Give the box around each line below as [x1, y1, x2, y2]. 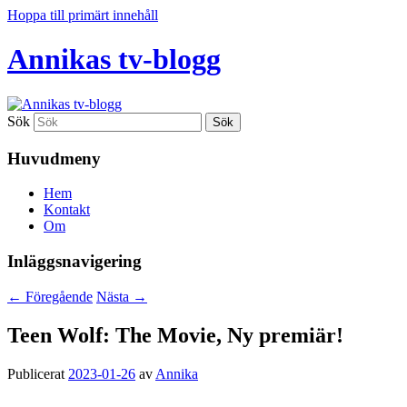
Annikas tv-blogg [7, 43, 221, 76]
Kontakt [44, 202, 90, 218]
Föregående [22, 288, 93, 304]
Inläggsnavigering [7, 252, 142, 272]
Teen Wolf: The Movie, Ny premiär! [7, 323, 343, 347]
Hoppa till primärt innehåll [7, 7, 158, 23]
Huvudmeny [7, 148, 101, 168]
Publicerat [7, 365, 68, 382]
